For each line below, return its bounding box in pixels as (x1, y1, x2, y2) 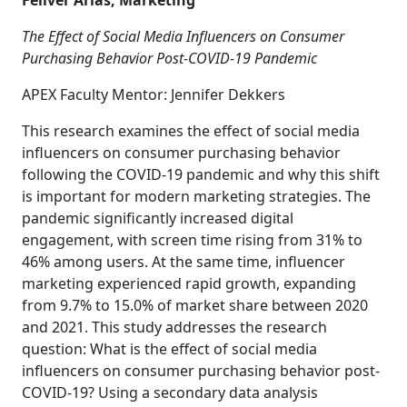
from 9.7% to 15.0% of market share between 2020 (22, 295, 368, 315)
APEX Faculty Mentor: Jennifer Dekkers (22, 84, 285, 104)
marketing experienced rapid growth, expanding (22, 273, 356, 293)
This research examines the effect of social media (22, 121, 360, 141)
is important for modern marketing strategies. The (22, 186, 371, 206)
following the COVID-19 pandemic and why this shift (22, 164, 380, 184)
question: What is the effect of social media (22, 339, 317, 359)
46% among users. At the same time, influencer (22, 252, 345, 272)
